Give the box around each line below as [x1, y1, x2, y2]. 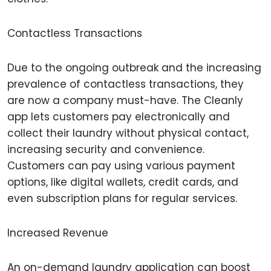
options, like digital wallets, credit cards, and [7, 175, 238, 189]
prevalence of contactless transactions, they [7, 77, 244, 91]
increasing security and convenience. [7, 142, 204, 157]
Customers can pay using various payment [7, 158, 235, 173]
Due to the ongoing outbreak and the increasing [7, 60, 261, 75]
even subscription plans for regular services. [7, 191, 237, 206]
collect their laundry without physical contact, [7, 126, 249, 140]
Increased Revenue [7, 226, 108, 240]
